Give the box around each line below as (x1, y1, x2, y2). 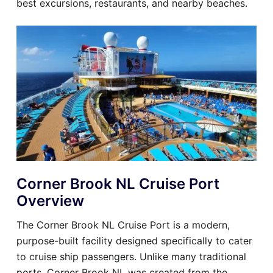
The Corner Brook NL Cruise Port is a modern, (16, 218, 230, 231)
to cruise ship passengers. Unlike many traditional (16, 250, 246, 263)
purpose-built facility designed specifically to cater (16, 234, 252, 247)
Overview (16, 191, 84, 210)
